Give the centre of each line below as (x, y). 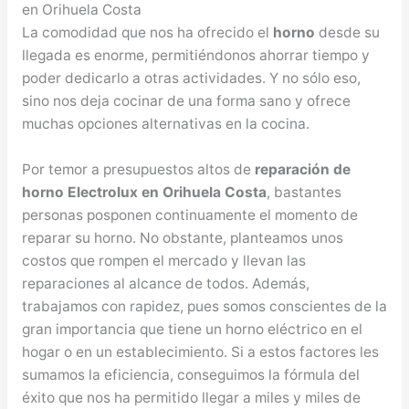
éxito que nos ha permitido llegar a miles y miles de (191, 397)
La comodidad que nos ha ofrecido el (147, 32)
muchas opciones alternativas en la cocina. (165, 124)
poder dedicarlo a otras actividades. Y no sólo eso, (191, 78)
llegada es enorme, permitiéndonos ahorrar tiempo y (195, 55)
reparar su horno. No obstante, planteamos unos (182, 237)
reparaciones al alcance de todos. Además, (165, 283)
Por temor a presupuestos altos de (138, 169)
